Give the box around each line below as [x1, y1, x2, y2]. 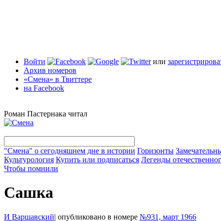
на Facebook [24, 84, 64, 92]
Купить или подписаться [56, 155, 139, 164]
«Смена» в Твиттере [24, 75, 92, 83]
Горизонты [137, 147, 174, 155]
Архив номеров [24, 66, 76, 74]
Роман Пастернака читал [4, 110, 87, 118]
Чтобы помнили [4, 164, 58, 173]
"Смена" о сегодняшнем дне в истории [4, 147, 135, 155]
